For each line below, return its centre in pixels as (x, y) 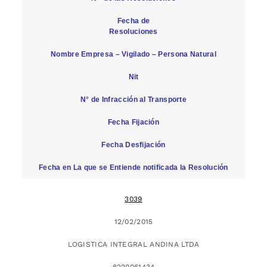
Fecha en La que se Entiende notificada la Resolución (133, 167)
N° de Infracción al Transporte (133, 99)
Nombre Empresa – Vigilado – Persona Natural (133, 54)
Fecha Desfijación (133, 145)
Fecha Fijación (133, 122)
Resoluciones (133, 31)
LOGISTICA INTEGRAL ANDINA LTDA (133, 244)
